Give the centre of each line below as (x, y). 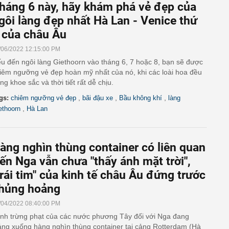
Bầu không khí (141, 98)
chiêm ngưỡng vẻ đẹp (43, 98)
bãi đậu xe (98, 98)
